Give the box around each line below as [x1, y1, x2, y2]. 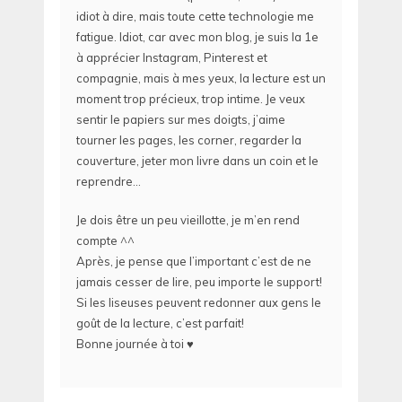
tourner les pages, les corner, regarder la [76, 133, 301, 148]
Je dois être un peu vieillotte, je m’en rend [76, 212, 300, 227]
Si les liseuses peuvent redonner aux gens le [76, 294, 321, 310]
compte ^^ [76, 232, 135, 248]
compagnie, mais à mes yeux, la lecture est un [76, 71, 326, 86]
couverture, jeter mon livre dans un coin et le [76, 153, 319, 169]
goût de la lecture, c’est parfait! [76, 315, 244, 330]
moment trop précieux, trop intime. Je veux [76, 92, 305, 107]
